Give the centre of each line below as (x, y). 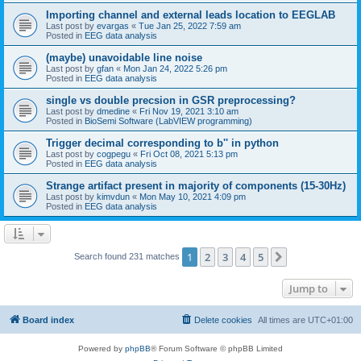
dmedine (113, 111)
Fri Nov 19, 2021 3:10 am (189, 111)
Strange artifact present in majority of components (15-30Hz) (196, 185)
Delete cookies (223, 320)
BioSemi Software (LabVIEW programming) (168, 120)
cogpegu (114, 154)
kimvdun (113, 196)
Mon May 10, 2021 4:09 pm (193, 196)
